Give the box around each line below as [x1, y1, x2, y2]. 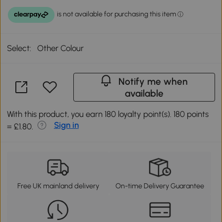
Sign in [54, 119, 79, 130]
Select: [7, 43, 32, 53]
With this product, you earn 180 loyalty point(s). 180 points [7, 109, 209, 119]
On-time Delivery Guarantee [115, 181, 205, 190]
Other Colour [37, 43, 84, 53]
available [124, 87, 164, 99]
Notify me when [118, 75, 188, 87]
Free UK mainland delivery [17, 181, 99, 190]
